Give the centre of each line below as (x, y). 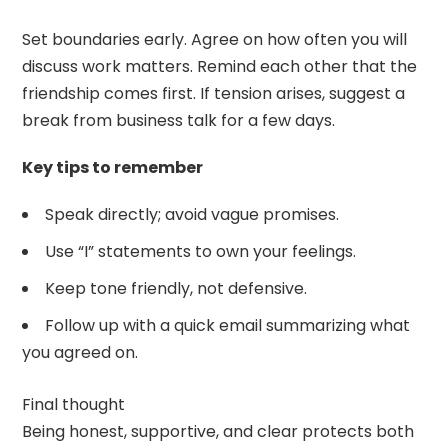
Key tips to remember (113, 167)
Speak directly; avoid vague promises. (192, 214)
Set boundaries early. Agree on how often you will (215, 39)
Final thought (74, 404)
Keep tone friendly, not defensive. (176, 288)
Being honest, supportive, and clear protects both (218, 431)
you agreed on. (80, 352)
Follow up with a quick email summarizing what (228, 325)
